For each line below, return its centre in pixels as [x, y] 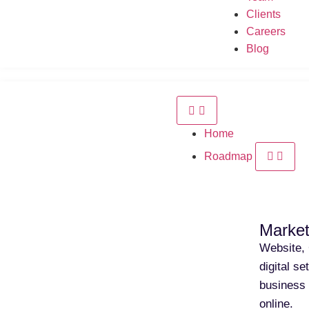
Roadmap [230, 156]
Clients [263, 14]
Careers [266, 31]
